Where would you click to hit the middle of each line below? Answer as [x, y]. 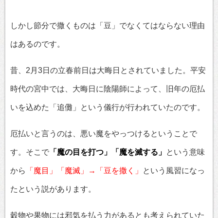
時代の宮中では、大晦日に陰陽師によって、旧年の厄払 [108, 89]
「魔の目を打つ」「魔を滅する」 [108, 152]
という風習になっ [174, 171]
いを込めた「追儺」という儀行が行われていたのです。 [108, 108]
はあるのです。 [37, 44]
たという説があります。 [53, 189]
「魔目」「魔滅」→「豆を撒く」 [84, 171]
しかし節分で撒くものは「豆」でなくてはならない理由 [108, 26]
